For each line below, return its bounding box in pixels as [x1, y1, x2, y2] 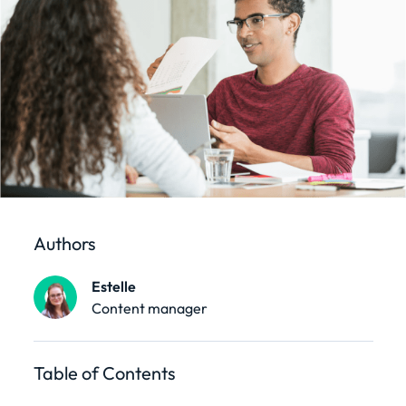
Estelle [91, 276, 136, 295]
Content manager [91, 298, 208, 317]
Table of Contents [33, 361, 176, 384]
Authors [33, 231, 96, 255]
